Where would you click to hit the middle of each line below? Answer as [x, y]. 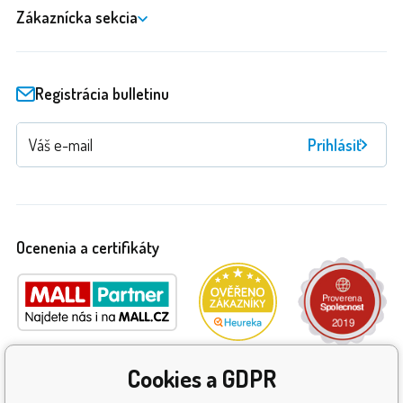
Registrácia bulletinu [102, 94]
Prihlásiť [335, 145]
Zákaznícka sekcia [77, 17]
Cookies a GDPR [201, 378]
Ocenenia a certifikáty [88, 247]
